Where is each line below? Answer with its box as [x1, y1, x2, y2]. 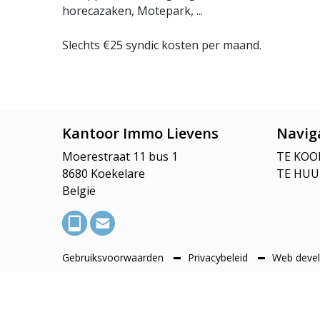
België [62, 183, 96, 199]
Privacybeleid [188, 251, 251, 265]
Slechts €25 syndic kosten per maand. [62, 37, 261, 54]
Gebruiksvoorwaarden [62, 251, 166, 265]
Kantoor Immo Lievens [62, 124, 219, 144]
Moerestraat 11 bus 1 [62, 149, 178, 165]
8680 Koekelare [62, 166, 145, 182]
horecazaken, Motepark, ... [62, 3, 203, 19]
